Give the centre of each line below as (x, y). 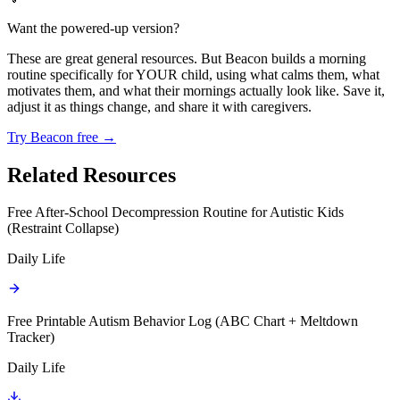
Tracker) (31, 337)
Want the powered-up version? (93, 28)
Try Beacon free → (62, 137)
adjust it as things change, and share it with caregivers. (159, 106)
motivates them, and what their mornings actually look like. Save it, (196, 90)
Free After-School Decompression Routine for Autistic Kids (175, 212)
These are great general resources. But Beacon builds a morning (187, 58)
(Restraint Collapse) (63, 229)
